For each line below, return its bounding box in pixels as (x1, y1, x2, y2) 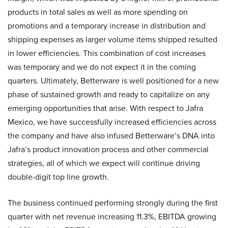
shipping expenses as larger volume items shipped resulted (8, 34, 217, 45)
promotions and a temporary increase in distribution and (8, 20, 206, 32)
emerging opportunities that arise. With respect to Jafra (8, 102, 203, 114)
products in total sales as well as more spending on (8, 6, 188, 18)
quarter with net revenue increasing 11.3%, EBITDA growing (8, 211, 216, 222)
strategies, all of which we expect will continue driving (8, 157, 200, 169)
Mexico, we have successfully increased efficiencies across (8, 116, 216, 128)
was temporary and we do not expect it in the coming (8, 61, 196, 73)
